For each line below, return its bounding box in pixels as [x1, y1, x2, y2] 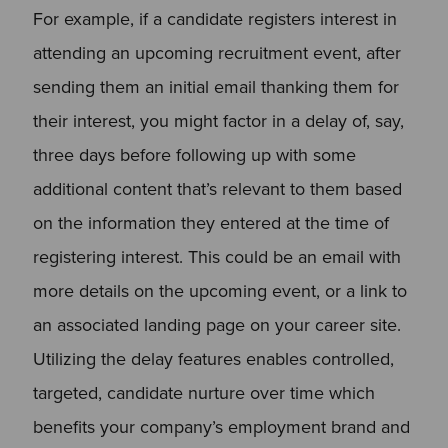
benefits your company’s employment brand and [32, 413, 410, 440]
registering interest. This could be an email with [32, 243, 401, 270]
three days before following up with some [32, 141, 356, 168]
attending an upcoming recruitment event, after [32, 39, 401, 66]
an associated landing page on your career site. [32, 311, 401, 338]
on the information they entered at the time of [32, 209, 389, 236]
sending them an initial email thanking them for [32, 73, 399, 100]
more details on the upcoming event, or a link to [32, 277, 407, 304]
